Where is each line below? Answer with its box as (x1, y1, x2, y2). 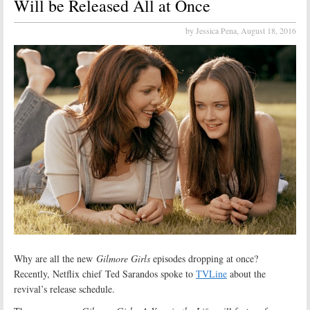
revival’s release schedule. (14, 282, 115, 295)
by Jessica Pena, (185, 25, 241, 36)
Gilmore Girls (96, 251, 150, 265)
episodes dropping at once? (150, 251, 258, 265)
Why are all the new (14, 251, 96, 265)
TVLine (196, 266, 227, 280)
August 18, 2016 (241, 25, 296, 36)
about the (227, 266, 266, 280)
